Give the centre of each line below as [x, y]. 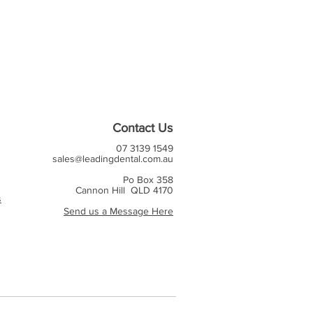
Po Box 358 [148, 180]
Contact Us [143, 128]
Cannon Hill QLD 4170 [124, 190]
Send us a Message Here [118, 211]
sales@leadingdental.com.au [113, 159]
